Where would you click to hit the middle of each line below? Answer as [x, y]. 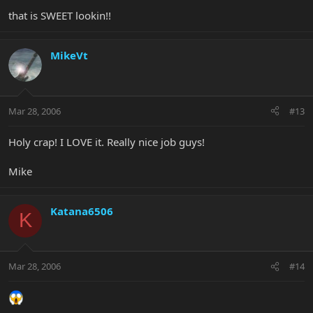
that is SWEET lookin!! [60, 16]
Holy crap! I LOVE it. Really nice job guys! [107, 141]
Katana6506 [82, 211]
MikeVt [69, 56]
